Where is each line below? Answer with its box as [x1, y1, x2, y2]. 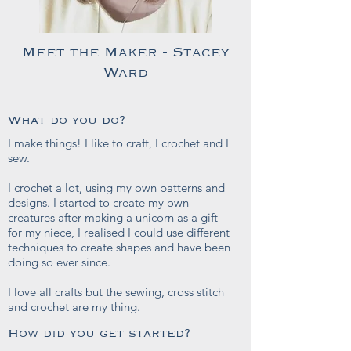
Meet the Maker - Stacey [21, 44, 230, 61]
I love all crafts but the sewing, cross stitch [8, 284, 224, 299]
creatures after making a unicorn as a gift [8, 210, 218, 225]
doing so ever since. [8, 255, 114, 270]
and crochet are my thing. [8, 299, 140, 314]
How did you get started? [8, 326, 190, 341]
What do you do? [8, 113, 125, 128]
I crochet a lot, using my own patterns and [8, 180, 225, 195]
